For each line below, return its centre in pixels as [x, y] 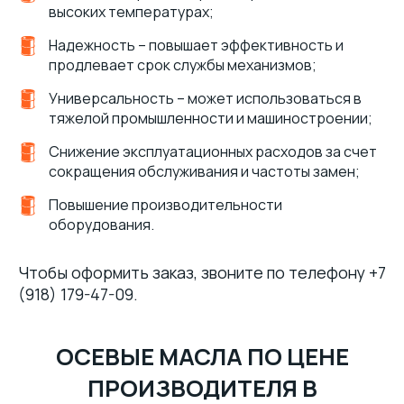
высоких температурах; [131, 12]
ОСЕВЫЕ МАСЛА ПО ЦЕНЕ [202, 357]
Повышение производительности [165, 205]
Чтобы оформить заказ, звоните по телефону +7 [202, 272]
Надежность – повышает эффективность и [196, 45]
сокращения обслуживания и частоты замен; [204, 171]
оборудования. [101, 225]
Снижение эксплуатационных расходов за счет [213, 151]
